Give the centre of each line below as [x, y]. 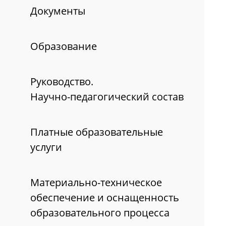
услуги [46, 147]
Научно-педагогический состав [107, 97]
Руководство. [62, 82]
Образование [64, 46]
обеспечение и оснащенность [105, 198]
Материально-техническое [96, 183]
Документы [58, 11]
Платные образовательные [97, 132]
